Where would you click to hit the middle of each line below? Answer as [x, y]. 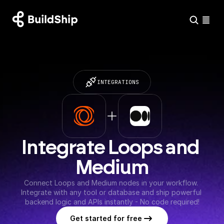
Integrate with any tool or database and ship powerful [111, 192]
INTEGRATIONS [118, 82]
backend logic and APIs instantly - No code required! [112, 202]
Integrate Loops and [110, 148]
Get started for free [106, 218]
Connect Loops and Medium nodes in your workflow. [111, 183]
